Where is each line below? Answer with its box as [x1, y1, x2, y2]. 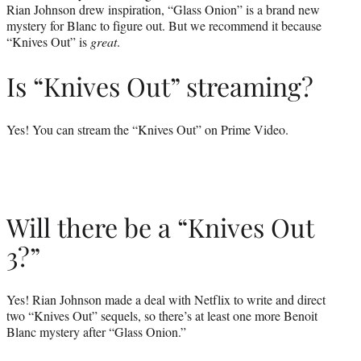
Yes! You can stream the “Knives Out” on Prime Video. [6, 121, 288, 139]
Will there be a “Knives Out [6, 209, 313, 244]
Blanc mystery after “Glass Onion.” [6, 323, 186, 341]
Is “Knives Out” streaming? [6, 68, 313, 103]
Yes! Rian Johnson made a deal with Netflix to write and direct [6, 291, 326, 309]
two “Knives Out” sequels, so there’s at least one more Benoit [6, 307, 317, 325]
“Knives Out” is [6, 33, 90, 50]
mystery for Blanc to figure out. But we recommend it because [6, 17, 322, 34]
